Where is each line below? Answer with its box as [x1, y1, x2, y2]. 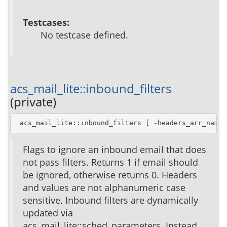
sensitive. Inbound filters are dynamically [23, 194, 198, 206]
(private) [10, 93, 56, 110]
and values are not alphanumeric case [23, 181, 185, 194]
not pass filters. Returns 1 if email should [23, 156, 198, 168]
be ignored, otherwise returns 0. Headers [23, 168, 197, 181]
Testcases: [23, 16, 69, 28]
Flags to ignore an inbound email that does [23, 143, 206, 156]
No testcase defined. [41, 28, 128, 41]
